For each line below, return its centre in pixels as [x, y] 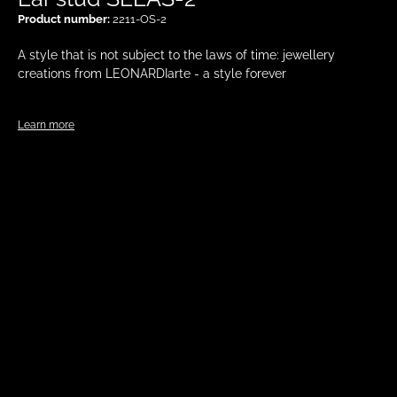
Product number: [65, 19]
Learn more [46, 125]
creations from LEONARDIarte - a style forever [152, 73]
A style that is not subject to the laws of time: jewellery [176, 54]
